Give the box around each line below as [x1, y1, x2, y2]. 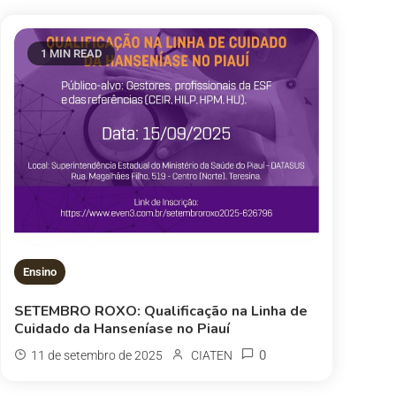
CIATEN [190, 347, 232, 362]
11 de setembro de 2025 [30, 347, 163, 362]
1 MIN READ [40, 47, 102, 60]
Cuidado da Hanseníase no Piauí [13, 318, 230, 339]
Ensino [22, 264, 57, 278]
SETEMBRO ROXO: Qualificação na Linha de [13, 301, 308, 321]
